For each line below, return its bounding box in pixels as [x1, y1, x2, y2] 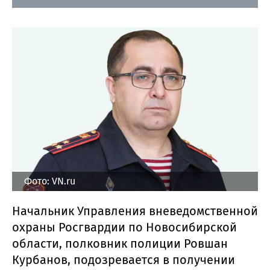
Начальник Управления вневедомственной [12, 203, 258, 218]
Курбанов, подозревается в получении [12, 252, 235, 267]
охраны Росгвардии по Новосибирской [12, 219, 237, 234]
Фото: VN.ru [24, 175, 75, 187]
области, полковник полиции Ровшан [12, 236, 228, 251]
